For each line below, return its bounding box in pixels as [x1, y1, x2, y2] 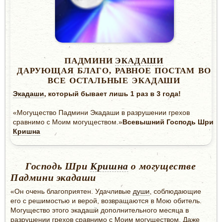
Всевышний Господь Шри [122, 117, 214, 126]
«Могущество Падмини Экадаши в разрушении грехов [13, 108, 190, 116]
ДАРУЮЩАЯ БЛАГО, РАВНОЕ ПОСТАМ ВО [17, 65, 211, 75]
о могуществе [128, 160, 196, 171]
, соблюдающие [150, 187, 201, 195]
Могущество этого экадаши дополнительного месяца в [10, 206, 189, 214]
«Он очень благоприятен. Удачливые [10, 187, 133, 195]
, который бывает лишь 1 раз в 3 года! [44, 89, 181, 98]
